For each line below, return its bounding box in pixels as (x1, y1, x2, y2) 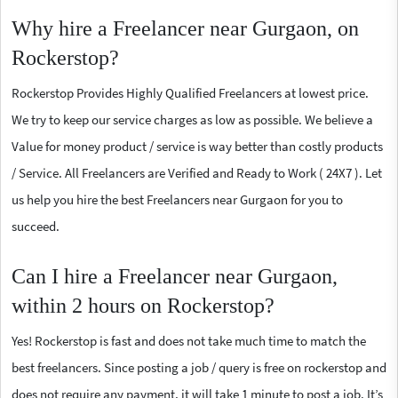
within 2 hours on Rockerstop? (12, 293, 275, 317)
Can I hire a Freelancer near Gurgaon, (12, 264, 338, 288)
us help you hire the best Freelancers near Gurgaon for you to (12, 190, 343, 208)
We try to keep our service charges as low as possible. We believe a (12, 110, 373, 128)
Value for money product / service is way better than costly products (12, 137, 383, 155)
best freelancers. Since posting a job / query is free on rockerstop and (12, 358, 386, 376)
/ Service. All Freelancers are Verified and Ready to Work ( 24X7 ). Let (12, 163, 382, 181)
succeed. (12, 217, 60, 235)
